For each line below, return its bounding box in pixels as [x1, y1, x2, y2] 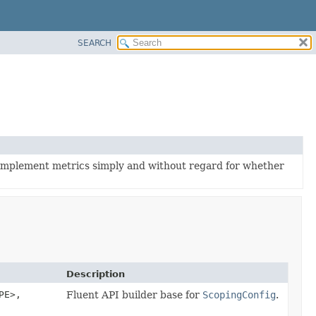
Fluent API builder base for [66, 288, 202, 300]
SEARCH [78, 37, 111, 48]
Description [66, 268, 125, 279]
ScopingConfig [202, 288, 276, 300]
